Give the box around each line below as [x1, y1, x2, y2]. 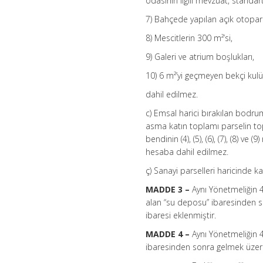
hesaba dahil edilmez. [146, 146, 229, 158]
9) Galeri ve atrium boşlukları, [146, 51, 255, 63]
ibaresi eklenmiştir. [146, 210, 217, 221]
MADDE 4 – [146, 228, 190, 240]
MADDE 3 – [146, 184, 190, 195]
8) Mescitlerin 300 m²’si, [146, 32, 233, 44]
